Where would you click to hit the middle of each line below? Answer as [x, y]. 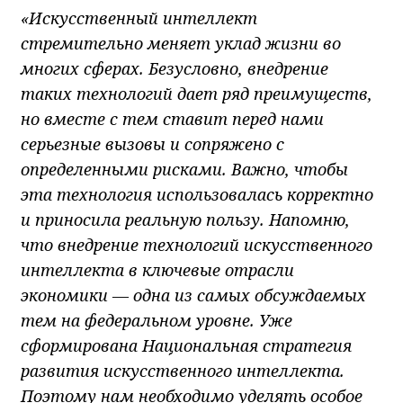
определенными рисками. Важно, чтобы [184, 169]
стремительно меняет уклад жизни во [181, 43]
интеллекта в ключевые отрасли [157, 269]
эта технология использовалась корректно [197, 194]
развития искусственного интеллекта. [183, 370]
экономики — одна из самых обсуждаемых [193, 295]
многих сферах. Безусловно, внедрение [175, 68]
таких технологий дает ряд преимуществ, [197, 93]
